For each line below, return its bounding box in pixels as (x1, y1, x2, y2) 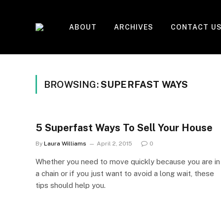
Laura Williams (44, 140, 86, 147)
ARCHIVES (113, 23, 154, 31)
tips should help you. (36, 181, 106, 189)
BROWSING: (44, 79, 101, 90)
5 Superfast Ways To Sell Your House (36, 122, 213, 134)
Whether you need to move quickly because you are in (36, 157, 220, 166)
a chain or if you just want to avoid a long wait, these (36, 169, 214, 178)
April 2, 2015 (97, 140, 132, 147)
